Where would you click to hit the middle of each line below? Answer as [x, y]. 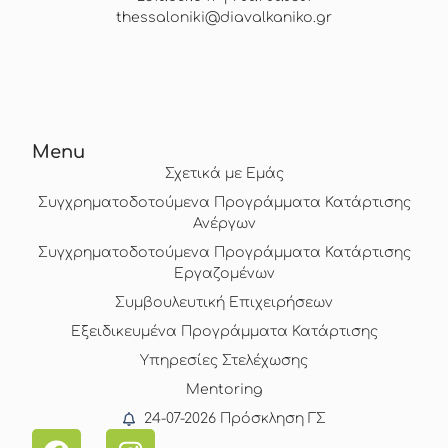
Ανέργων [224, 224]
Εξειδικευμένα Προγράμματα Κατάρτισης [224, 332]
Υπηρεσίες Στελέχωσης [224, 361]
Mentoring [224, 390]
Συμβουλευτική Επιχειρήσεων [224, 303]
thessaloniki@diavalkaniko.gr [224, 17]
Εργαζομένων [224, 274]
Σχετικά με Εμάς [224, 174]
